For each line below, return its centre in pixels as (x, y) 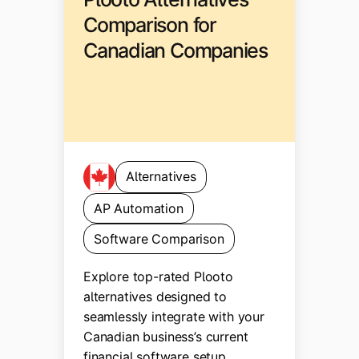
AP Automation (139, 208)
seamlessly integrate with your (174, 317)
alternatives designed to (155, 297)
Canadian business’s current (166, 337)
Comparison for (150, 24)
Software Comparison (159, 239)
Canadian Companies (175, 50)
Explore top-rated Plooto (158, 277)
